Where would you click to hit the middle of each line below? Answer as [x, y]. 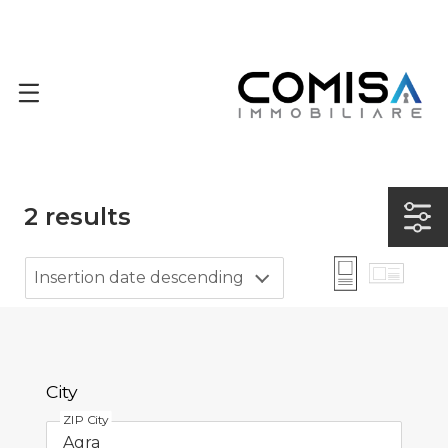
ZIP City [86, 419]
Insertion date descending [138, 277]
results [84, 216]
